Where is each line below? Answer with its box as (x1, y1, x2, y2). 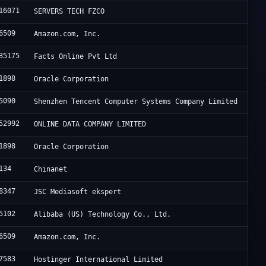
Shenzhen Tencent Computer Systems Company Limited (34, 97, 238, 106)
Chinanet (34, 165, 68, 174)
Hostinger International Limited (34, 255, 163, 264)
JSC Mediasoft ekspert (34, 188, 122, 197)
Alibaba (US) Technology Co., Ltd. (34, 210, 172, 219)
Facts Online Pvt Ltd (34, 52, 118, 61)
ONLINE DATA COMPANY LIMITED (34, 120, 147, 129)
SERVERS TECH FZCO (34, 7, 105, 16)
